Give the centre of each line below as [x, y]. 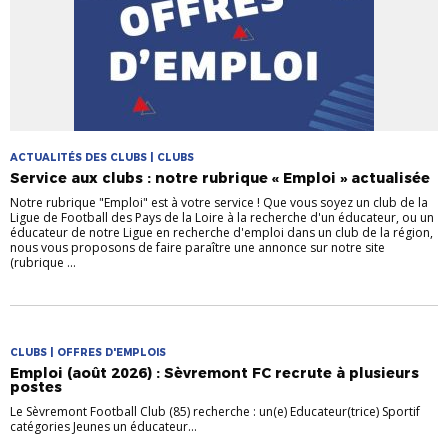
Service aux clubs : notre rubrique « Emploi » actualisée [220, 178]
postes [36, 387]
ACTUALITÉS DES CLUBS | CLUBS [102, 158]
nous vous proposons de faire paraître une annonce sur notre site [197, 248]
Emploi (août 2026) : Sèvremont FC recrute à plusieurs [214, 373]
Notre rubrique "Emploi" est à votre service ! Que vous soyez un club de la [219, 203]
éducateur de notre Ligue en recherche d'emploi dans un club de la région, [221, 233]
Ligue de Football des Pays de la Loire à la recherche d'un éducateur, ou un [222, 218]
